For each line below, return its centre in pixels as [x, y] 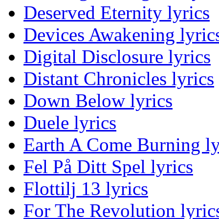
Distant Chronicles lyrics [119, 79]
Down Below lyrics [98, 101]
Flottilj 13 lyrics [86, 189]
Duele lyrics [70, 123]
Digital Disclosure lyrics [117, 57]
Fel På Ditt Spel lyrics [108, 167]
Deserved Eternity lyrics [117, 13]
